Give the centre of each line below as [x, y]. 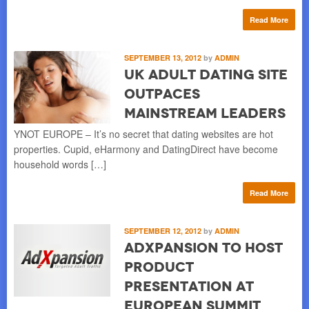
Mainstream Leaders [205, 113]
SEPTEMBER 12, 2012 [164, 230]
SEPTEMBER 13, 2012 [164, 57]
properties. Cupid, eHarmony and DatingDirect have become [146, 149]
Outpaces [162, 93]
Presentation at [189, 286]
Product [159, 267]
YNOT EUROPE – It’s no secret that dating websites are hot [143, 133]
